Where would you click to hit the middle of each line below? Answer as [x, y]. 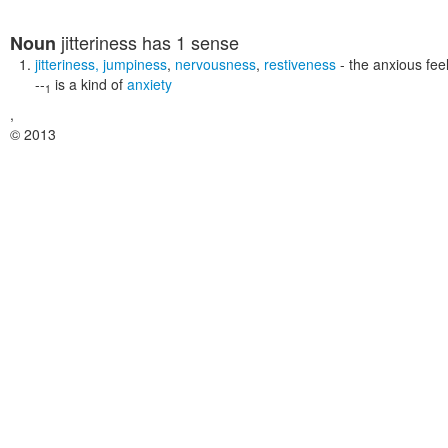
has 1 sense [188, 42]
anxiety [149, 84]
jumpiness [135, 64]
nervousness [215, 64]
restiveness [300, 64]
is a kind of [89, 84]
